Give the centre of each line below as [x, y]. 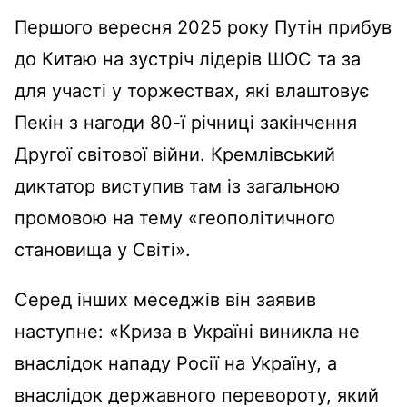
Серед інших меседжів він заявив [165, 300]
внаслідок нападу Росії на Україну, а [176, 364]
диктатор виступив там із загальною [177, 187]
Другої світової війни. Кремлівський [175, 155]
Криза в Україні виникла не [239, 332]
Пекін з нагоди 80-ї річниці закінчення [186, 123]
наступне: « [67, 332]
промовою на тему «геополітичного [175, 218]
